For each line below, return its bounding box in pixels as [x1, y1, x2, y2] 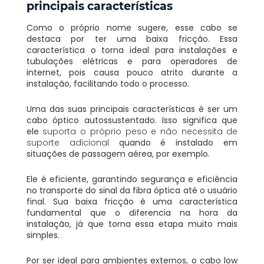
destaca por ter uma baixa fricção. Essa [26, 32, 238, 45]
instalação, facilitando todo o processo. [26, 77, 189, 90]
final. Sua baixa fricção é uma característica [26, 195, 238, 207]
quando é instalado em [108, 136, 238, 148]
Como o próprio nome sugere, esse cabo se [26, 21, 238, 34]
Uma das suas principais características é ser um [26, 103, 238, 115]
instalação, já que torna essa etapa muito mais [26, 217, 238, 230]
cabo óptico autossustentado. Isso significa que [26, 114, 238, 126]
